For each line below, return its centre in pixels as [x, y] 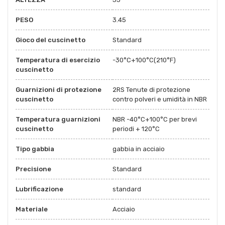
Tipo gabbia [35, 149]
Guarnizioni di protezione [59, 89]
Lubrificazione [39, 189]
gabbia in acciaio [139, 149]
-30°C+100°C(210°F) [144, 60]
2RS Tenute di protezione [151, 89]
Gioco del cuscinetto [50, 40]
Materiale [32, 209]
